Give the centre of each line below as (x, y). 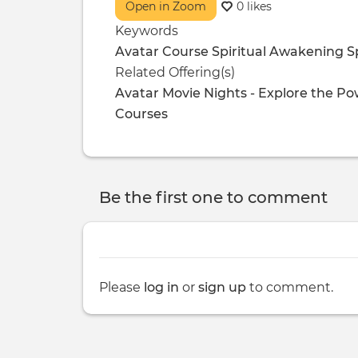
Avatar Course (162, 51)
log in (161, 287)
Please (121, 287)
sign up (222, 287)
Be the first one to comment (213, 197)
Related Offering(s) (175, 72)
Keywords (147, 30)
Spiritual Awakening (278, 51)
